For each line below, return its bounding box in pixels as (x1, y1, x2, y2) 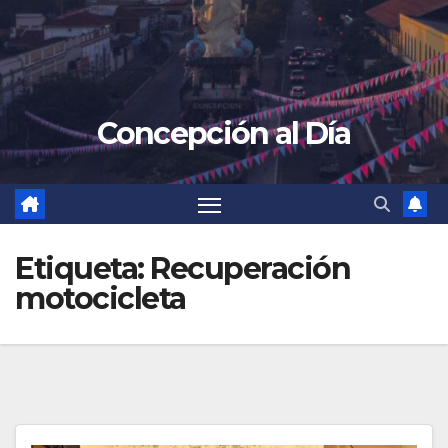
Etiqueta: (15, 250, 150, 288)
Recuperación (150, 250, 350, 288)
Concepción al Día (97, 115, 351, 152)
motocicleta (15, 280, 186, 318)
